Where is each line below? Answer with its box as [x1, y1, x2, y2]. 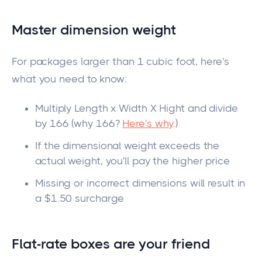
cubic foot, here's [146, 55, 229, 67]
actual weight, [35, 154, 103, 167]
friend [171, 235, 210, 252]
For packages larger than [12, 55, 135, 67]
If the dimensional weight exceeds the [35, 139, 220, 151]
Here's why [122, 117, 174, 129]
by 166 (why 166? [35, 117, 123, 129]
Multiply [35, 102, 75, 114]
